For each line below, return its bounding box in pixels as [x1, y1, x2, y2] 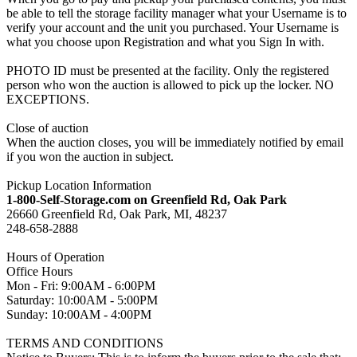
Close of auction [6, 121, 88, 135]
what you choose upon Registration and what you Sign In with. [6, 35, 324, 49]
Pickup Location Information [6, 178, 151, 193]
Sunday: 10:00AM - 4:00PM [6, 308, 151, 322]
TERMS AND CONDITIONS [6, 336, 163, 351]
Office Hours [6, 265, 73, 279]
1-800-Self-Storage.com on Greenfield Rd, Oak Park [6, 193, 287, 207]
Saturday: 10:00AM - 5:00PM [6, 293, 158, 308]
